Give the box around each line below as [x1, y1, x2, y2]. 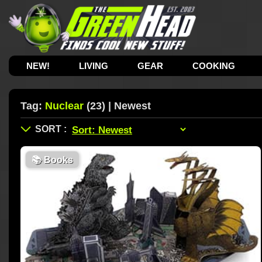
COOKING [192, 61, 236, 71]
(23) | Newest [84, 100, 151, 112]
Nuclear [45, 100, 84, 112]
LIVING [79, 61, 109, 71]
